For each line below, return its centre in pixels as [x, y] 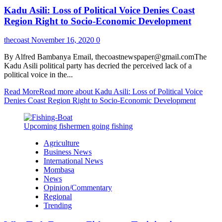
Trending [58, 206]
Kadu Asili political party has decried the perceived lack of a [98, 66]
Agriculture [61, 143]
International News [73, 161]
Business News [68, 152]
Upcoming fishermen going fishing [78, 126]
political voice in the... [38, 75]
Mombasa [59, 170]
